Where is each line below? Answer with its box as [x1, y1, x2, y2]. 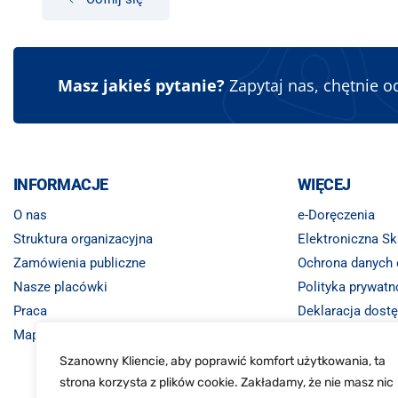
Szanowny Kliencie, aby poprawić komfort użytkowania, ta [60, 354, 386, 369]
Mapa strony [13, 327, 87, 344]
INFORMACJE [13, 175, 108, 195]
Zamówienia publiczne [13, 255, 146, 272]
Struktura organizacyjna [13, 231, 153, 248]
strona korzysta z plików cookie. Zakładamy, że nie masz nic [60, 375, 394, 390]
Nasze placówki [13, 279, 107, 296]
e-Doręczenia [298, 207, 375, 224]
